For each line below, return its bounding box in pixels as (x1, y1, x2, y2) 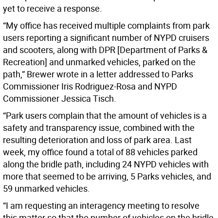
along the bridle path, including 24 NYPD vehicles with (3, 158, 209, 170)
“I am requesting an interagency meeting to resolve (3, 200, 200, 212)
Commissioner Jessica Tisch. (3, 92, 116, 105)
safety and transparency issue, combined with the (3, 122, 195, 134)
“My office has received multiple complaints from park (3, 19, 210, 32)
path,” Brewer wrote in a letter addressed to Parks (3, 68, 193, 80)
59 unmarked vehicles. (3, 182, 90, 195)
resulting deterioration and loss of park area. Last (3, 134, 192, 146)
